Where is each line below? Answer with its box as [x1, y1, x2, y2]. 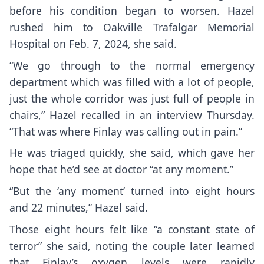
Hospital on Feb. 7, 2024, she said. [9, 36, 180, 51]
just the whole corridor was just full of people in [9, 91, 255, 105]
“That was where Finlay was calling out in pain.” [9, 124, 242, 138]
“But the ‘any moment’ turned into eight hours [9, 184, 255, 199]
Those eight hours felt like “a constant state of [9, 222, 255, 236]
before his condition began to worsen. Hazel [9, 3, 255, 18]
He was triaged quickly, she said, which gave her [9, 146, 255, 160]
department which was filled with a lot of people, [9, 74, 255, 89]
